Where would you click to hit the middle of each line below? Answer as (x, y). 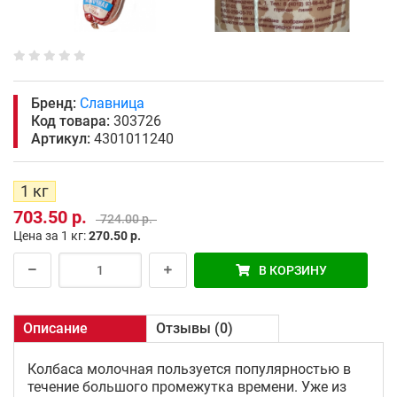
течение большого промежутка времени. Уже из (187, 387)
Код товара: (70, 121)
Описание (55, 328)
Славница (112, 103)
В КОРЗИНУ (292, 270)
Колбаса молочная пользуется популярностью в (189, 369)
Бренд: (54, 103)
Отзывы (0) (195, 328)
